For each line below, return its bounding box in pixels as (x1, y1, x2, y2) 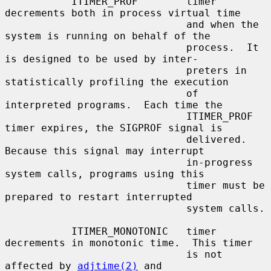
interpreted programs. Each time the (5, 99, 223, 111)
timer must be (5, 179, 186, 191)
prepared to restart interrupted (5, 191, 192, 203)
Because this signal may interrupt (5, 145, 204, 157)
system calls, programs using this (5, 168, 204, 180)
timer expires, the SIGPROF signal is (5, 122, 223, 134)
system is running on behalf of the (5, 30, 211, 42)
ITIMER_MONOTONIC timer (5, 225, 71, 237)
